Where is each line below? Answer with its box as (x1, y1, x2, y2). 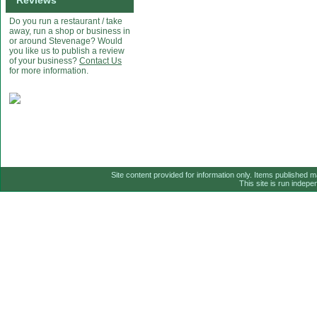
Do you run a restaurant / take (9, 16, 122, 26)
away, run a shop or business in (9, 26, 130, 36)
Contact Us (79, 56, 122, 66)
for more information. (9, 66, 88, 76)
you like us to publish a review (9, 46, 125, 56)
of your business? (9, 56, 79, 66)
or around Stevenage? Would (9, 36, 122, 46)
